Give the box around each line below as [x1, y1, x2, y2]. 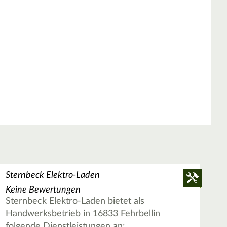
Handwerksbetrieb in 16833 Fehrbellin [5, 209, 160, 219]
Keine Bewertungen [5, 185, 81, 195]
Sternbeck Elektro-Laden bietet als [5, 197, 144, 206]
